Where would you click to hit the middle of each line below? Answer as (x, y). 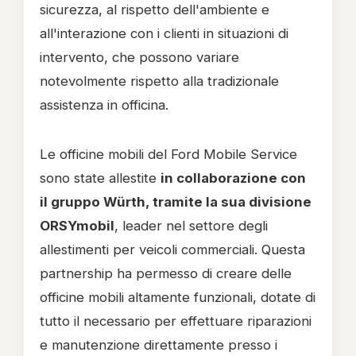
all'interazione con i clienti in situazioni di (164, 33)
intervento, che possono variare (139, 57)
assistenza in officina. (104, 105)
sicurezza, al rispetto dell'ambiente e (155, 10)
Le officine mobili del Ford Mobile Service (168, 154)
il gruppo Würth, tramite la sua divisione (176, 202)
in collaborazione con (233, 178)
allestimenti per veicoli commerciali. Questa (172, 250)
